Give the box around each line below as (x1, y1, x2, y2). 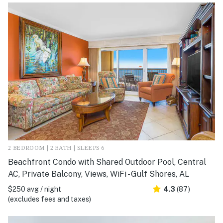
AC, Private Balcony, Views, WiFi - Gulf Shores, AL (8, 169, 189, 179)
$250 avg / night (8, 185, 61, 194)
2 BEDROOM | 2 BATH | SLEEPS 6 (8, 145, 105, 152)
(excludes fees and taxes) (8, 195, 91, 204)
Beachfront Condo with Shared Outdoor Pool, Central (8, 157, 206, 167)
